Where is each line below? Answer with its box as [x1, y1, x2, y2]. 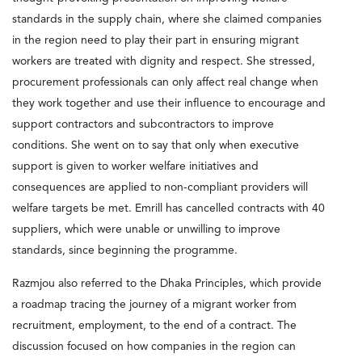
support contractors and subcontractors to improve [12, 118, 274, 130]
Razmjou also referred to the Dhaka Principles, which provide [12, 277, 322, 289]
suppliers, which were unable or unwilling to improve [12, 223, 280, 235]
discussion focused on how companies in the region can [12, 340, 296, 352]
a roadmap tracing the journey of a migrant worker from [12, 298, 297, 310]
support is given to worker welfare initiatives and [12, 160, 259, 172]
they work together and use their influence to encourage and [12, 97, 326, 109]
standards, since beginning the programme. [12, 244, 238, 256]
